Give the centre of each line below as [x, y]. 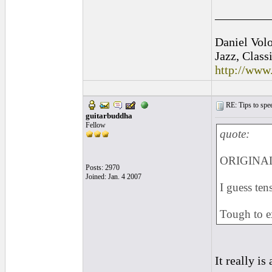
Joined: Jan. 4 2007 [114, 177]
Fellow [96, 125]
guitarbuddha [109, 116]
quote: [235, 134]
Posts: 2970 [103, 168]
